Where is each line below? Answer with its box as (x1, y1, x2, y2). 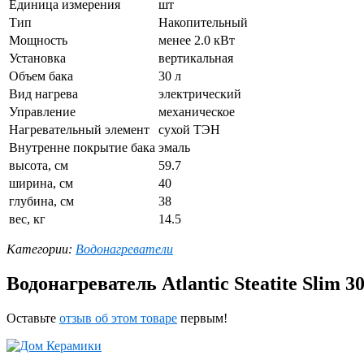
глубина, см (9, 194, 74, 209)
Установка (9, 51, 66, 66)
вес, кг (9, 212, 45, 227)
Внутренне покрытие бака (9, 141, 155, 155)
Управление (9, 105, 76, 119)
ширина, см (9, 176, 73, 191)
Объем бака (9, 69, 73, 84)
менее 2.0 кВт (158, 33, 235, 48)
